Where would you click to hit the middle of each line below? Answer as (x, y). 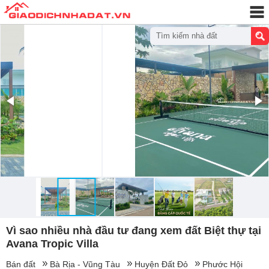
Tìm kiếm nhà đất (186, 36)
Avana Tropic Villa (52, 244)
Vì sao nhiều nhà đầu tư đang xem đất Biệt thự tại (134, 231)
